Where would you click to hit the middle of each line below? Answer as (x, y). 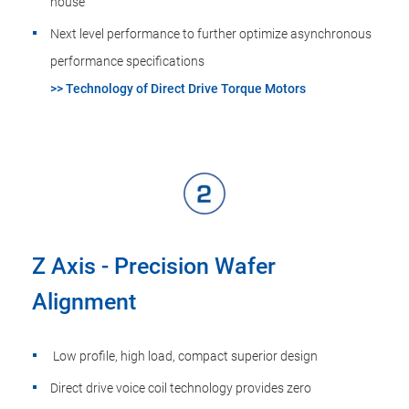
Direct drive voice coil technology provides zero (181, 388)
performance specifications (127, 61)
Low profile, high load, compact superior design (184, 356)
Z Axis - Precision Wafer (154, 266)
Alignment (84, 302)
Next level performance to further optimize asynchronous (211, 34)
